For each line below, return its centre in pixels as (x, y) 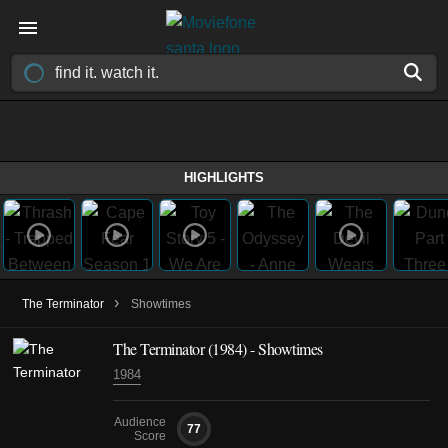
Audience (140, 422)
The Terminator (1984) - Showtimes (218, 348)
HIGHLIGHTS (224, 177)
